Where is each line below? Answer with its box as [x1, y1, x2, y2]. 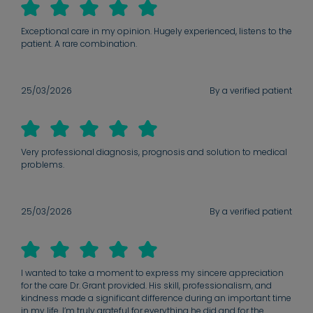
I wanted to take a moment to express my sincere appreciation [21, 267, 284, 279]
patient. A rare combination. [21, 38, 137, 50]
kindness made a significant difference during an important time [21, 292, 291, 305]
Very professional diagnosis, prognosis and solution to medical [21, 146, 287, 159]
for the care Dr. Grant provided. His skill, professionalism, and [21, 279, 272, 292]
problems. [21, 159, 64, 171]
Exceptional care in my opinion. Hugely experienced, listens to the [21, 25, 292, 38]
